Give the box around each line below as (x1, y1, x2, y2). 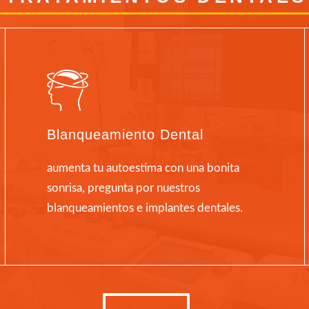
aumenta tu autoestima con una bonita (46, 162, 239, 175)
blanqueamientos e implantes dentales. (46, 202, 243, 215)
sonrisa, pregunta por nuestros (46, 182, 200, 195)
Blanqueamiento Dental (46, 127, 203, 143)
